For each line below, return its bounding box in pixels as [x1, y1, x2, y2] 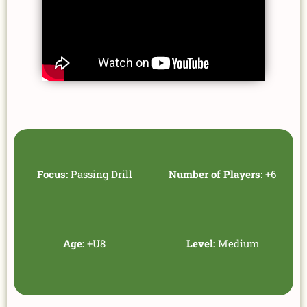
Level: [186, 236, 215, 251]
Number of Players [169, 167, 261, 181]
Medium [214, 236, 259, 251]
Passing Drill [67, 167, 132, 181]
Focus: [36, 167, 68, 181]
